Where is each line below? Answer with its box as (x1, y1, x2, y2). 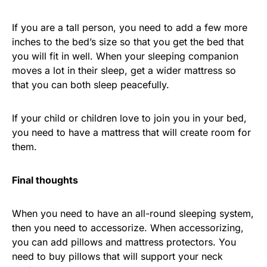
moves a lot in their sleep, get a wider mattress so (12, 64, 236, 76)
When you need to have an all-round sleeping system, (12, 207, 254, 219)
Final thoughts (12, 174, 78, 186)
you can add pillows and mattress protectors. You (12, 236, 236, 248)
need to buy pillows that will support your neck (12, 250, 223, 262)
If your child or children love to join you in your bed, (12, 112, 247, 124)
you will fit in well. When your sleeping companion (12, 50, 238, 62)
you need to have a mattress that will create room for (12, 126, 251, 138)
